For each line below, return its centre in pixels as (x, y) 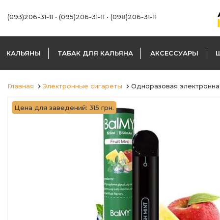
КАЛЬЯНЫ (24, 53)
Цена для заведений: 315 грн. (64, 108)
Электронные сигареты (82, 86)
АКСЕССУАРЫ (174, 53)
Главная (21, 86)
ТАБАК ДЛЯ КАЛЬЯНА (96, 53)
